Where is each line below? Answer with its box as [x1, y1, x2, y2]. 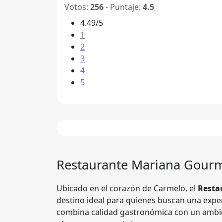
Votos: [64, 1, 90, 12]
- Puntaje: [104, 1, 143, 12]
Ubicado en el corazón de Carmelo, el [56, 183, 198, 194]
